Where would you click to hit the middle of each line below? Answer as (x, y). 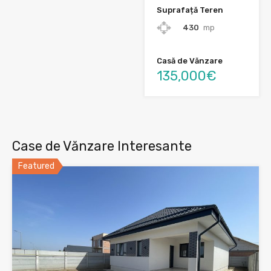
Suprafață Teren (190, 10)
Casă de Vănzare (190, 61)
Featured (36, 166)
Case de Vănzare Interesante (102, 146)
